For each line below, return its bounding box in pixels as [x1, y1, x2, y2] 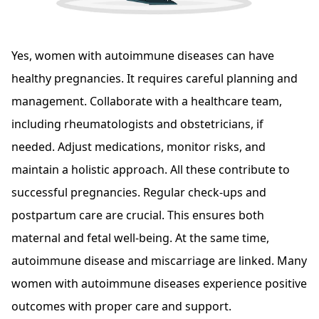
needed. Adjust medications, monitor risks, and [11, 138, 266, 155]
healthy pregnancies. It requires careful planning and [11, 70, 298, 86]
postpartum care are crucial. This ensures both [11, 206, 264, 223]
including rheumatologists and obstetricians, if [11, 115, 263, 132]
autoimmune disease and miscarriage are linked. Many [11, 252, 307, 268]
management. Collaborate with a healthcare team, [11, 93, 282, 109]
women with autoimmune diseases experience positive [11, 275, 307, 291]
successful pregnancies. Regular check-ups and [11, 184, 266, 200]
